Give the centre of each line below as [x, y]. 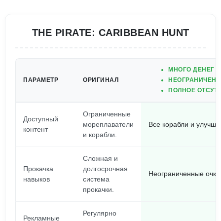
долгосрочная [105, 169]
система [96, 179]
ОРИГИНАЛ [101, 80]
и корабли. [100, 135]
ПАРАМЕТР [41, 80]
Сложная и [100, 158]
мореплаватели [108, 124]
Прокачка [38, 169]
